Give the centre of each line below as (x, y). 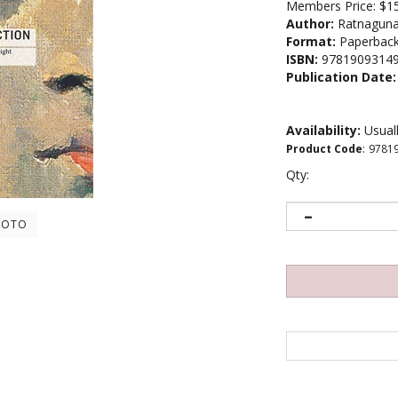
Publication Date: (341, 77)
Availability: (323, 130)
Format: (311, 41)
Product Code (324, 149)
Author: (310, 24)
